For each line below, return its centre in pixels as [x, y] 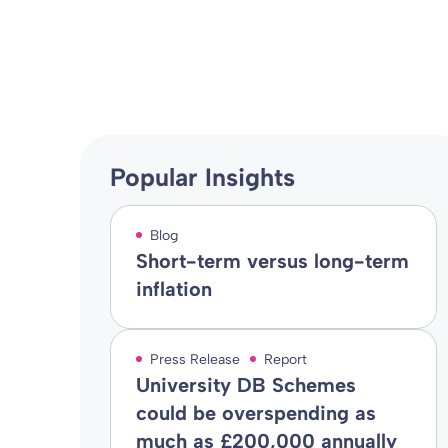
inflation [173, 289]
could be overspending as [255, 413]
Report [285, 359]
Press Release [194, 359]
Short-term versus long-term [272, 261]
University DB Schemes [245, 385]
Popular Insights [202, 177]
